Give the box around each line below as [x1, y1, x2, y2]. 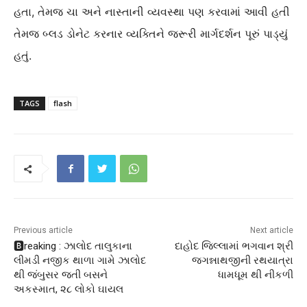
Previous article [14, 225, 73, 236]
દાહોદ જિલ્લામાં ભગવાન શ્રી [174, 240, 293, 253]
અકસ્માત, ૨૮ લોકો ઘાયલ [14, 283, 123, 296]
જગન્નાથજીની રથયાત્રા [191, 254, 293, 267]
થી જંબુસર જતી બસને [14, 269, 108, 282]
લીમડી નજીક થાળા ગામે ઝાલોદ [14, 254, 146, 267]
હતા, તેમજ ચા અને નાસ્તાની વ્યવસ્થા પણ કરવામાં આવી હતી [14, 5, 290, 19]
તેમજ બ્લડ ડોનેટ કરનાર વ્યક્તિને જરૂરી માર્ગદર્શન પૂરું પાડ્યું [14, 27, 288, 41]
